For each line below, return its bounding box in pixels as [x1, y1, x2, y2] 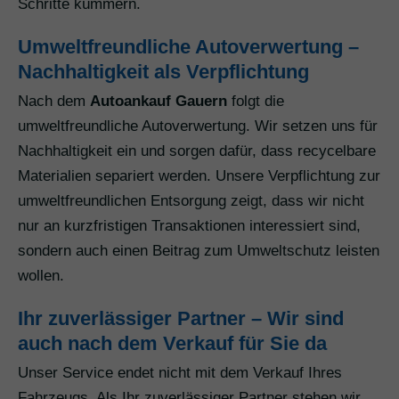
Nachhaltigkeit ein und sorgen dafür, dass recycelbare [18, 142, 376, 160]
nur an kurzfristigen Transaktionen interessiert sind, [18, 217, 361, 235]
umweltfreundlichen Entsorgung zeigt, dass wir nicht [18, 192, 364, 210]
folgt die [227, 93, 284, 110]
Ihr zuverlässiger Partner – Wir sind [18, 307, 344, 330]
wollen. [18, 267, 64, 285]
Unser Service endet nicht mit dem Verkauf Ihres [18, 364, 342, 382]
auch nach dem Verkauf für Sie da [18, 332, 327, 355]
